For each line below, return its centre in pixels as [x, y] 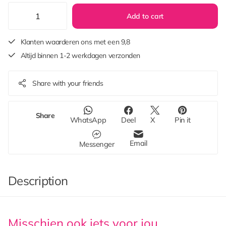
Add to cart [145, 16]
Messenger [97, 144]
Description [38, 180]
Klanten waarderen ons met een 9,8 [75, 42]
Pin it [183, 120]
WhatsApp [88, 120]
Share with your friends [68, 83]
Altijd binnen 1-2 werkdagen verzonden [80, 55]
